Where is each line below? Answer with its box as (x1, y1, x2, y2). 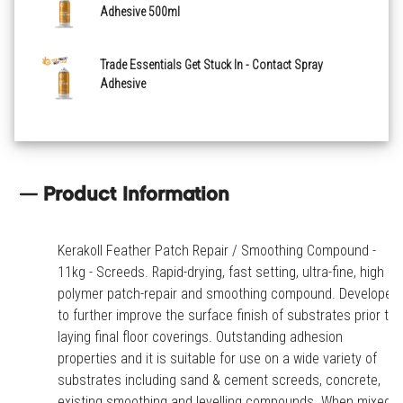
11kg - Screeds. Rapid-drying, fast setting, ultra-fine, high (58, 264, 384, 281)
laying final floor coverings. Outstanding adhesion (58, 328, 343, 345)
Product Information (43, 186, 229, 206)
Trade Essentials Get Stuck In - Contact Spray (100, 58, 323, 72)
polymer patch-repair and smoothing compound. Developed (58, 285, 399, 302)
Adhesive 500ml (100, 4, 180, 19)
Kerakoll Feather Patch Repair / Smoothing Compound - (58, 242, 376, 259)
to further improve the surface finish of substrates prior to (58, 307, 396, 324)
